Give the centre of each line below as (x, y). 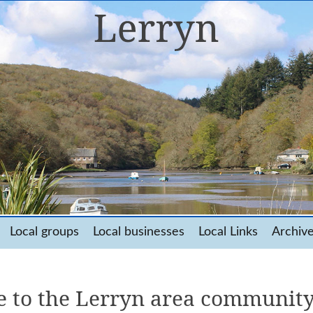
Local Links (228, 232)
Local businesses (139, 232)
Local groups (44, 232)
